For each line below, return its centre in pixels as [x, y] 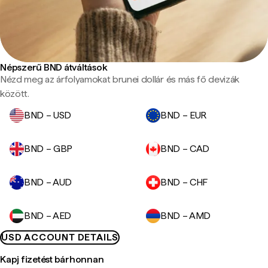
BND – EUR [184, 115]
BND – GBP [48, 149]
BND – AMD [186, 216]
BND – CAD [185, 149]
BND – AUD [48, 182]
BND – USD [48, 115]
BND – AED [48, 216]
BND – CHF [184, 182]
